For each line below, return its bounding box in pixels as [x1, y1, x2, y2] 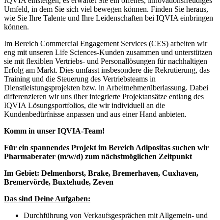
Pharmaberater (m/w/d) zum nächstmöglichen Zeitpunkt [4, 152, 192, 161]
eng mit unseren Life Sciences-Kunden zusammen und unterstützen [4, 48, 212, 56]
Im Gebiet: [4, 168, 41, 177]
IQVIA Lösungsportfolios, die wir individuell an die [4, 101, 165, 110]
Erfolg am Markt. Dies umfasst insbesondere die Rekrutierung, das [4, 65, 210, 74]
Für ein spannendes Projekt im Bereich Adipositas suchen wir [4, 143, 209, 152]
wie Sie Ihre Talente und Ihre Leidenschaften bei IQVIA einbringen [4, 13, 213, 22]
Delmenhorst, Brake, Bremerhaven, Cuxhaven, [41, 168, 198, 177]
